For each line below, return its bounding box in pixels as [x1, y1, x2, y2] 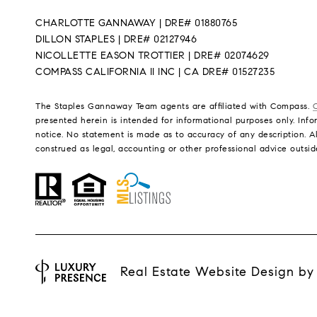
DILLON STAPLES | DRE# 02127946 [35, 33, 197, 45]
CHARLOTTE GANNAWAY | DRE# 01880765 [35, 16, 237, 29]
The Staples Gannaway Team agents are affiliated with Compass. [35, 100, 313, 111]
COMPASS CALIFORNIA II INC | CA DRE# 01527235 [35, 65, 275, 78]
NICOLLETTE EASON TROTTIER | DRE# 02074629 [35, 49, 270, 62]
